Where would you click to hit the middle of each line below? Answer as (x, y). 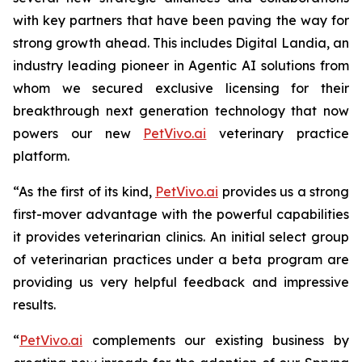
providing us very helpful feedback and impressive (181, 282)
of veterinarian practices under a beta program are (181, 259)
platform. (41, 156)
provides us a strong (284, 192)
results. (34, 305)
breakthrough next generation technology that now (181, 111)
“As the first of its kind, (84, 192)
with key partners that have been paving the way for (181, 20)
